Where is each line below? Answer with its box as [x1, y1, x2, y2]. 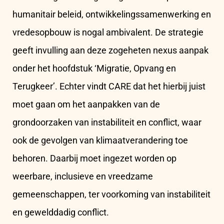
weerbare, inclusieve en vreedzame [12, 171, 153, 182]
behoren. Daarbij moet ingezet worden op [12, 153, 176, 164]
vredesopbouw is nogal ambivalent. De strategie [12, 27, 203, 38]
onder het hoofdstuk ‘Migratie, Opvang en [12, 63, 176, 74]
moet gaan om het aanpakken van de [12, 99, 160, 110]
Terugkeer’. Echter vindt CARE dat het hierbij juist [12, 81, 205, 92]
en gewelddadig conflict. [12, 207, 109, 218]
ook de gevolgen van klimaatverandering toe [12, 135, 188, 146]
